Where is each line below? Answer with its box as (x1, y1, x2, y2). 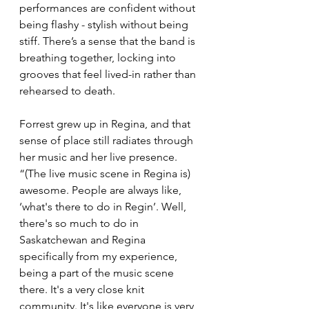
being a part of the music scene (19, 266, 177, 280)
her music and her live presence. (19, 150, 180, 164)
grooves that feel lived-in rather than (19, 68, 199, 81)
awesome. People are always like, (19, 183, 184, 197)
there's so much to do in (19, 217, 141, 230)
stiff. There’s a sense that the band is (19, 34, 198, 48)
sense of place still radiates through (19, 134, 196, 148)
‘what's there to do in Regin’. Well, (19, 200, 189, 214)
